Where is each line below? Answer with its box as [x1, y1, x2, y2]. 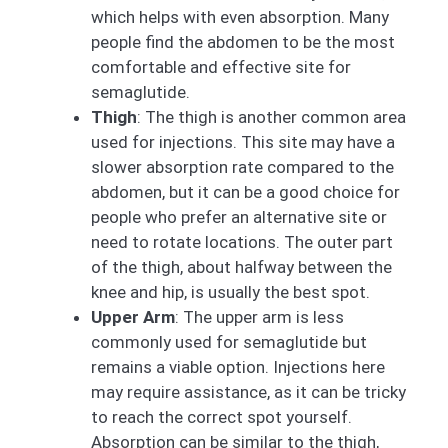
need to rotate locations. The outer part [91, 232, 393, 253]
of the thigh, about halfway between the [91, 257, 392, 278]
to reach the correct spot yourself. [91, 407, 352, 428]
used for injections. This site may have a [91, 132, 395, 153]
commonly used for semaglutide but [91, 332, 367, 353]
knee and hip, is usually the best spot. [91, 282, 370, 303]
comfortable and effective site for [91, 57, 351, 78]
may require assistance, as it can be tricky [91, 382, 406, 403]
